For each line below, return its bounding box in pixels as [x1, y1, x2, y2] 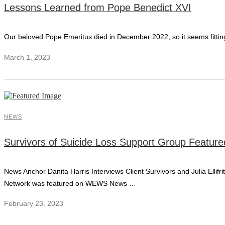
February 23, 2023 [4, 199, 63, 208]
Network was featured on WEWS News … [4, 179, 136, 187]
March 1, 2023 [4, 53, 50, 62]
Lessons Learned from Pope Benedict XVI [4, 2, 191, 14]
